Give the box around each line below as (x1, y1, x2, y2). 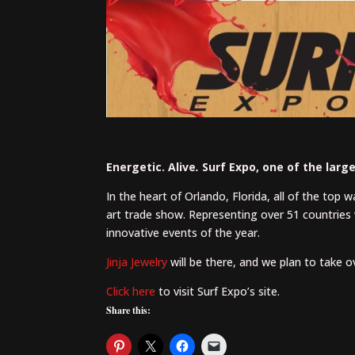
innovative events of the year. (106, 225, 261, 241)
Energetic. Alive (106, 159, 197, 175)
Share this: (106, 303, 151, 318)
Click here (106, 284, 159, 300)
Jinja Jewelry (106, 254, 168, 270)
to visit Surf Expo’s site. (158, 284, 281, 300)
